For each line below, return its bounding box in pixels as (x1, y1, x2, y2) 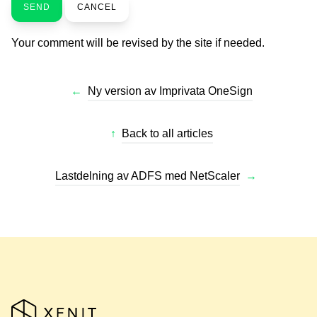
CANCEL (77, 1, 117, 12)
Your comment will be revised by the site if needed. (11, 36, 265, 49)
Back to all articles (121, 127, 213, 139)
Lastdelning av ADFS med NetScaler (54, 169, 240, 182)
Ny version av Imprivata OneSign (87, 84, 253, 97)
